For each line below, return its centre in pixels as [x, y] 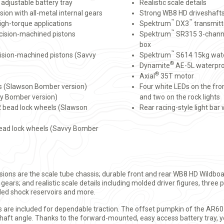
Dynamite [155, 65]
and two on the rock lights [180, 97]
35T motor [176, 76]
